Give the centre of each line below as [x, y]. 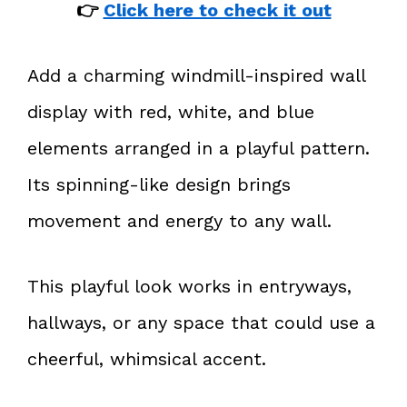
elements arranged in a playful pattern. [199, 148]
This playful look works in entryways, [189, 286]
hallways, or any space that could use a [201, 322]
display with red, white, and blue [171, 111]
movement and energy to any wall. [179, 220]
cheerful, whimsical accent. [147, 358]
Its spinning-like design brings [159, 184]
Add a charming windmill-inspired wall [196, 75]
